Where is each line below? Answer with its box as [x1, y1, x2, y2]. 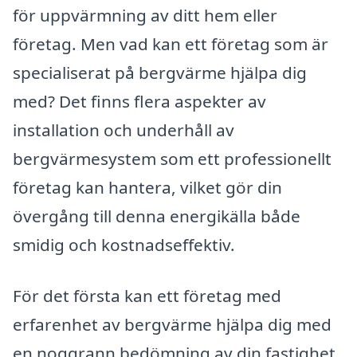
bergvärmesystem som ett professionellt [13, 147, 331, 170]
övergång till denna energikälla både [13, 204, 300, 227]
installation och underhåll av [13, 118, 234, 141]
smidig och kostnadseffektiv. [13, 233, 235, 256]
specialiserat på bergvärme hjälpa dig [13, 61, 307, 84]
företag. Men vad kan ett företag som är [13, 32, 328, 55]
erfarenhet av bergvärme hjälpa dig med [13, 312, 331, 335]
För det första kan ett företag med [13, 284, 281, 307]
